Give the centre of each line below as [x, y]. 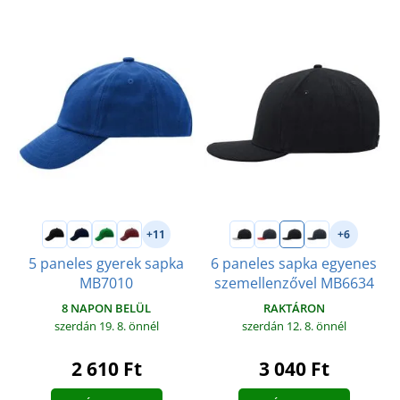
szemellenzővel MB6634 [294, 283]
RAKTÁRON [294, 308]
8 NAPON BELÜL [106, 308]
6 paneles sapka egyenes [294, 264]
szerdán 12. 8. [279, 326]
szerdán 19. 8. [91, 326]
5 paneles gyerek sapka [106, 264]
